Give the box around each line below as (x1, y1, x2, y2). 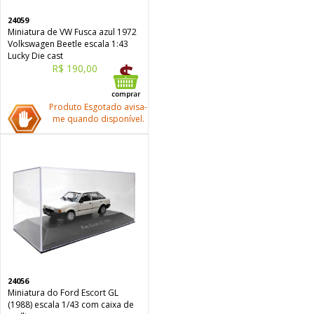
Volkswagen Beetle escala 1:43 (8, 38, 128, 50)
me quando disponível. (52, 113, 144, 125)
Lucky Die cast (8, 50, 63, 62)
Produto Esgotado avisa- (49, 101, 147, 113)
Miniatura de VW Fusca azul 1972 (8, 26, 137, 38)
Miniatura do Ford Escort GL (8, 287, 118, 299)
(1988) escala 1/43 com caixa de (8, 299, 134, 310)
